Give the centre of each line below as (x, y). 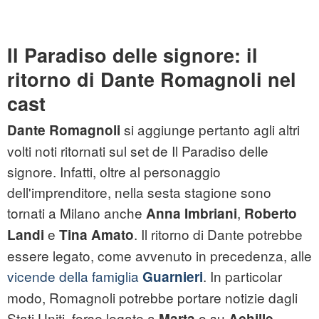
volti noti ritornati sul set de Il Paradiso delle (138, 151)
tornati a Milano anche (77, 213)
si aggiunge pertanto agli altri (210, 130)
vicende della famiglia (75, 276)
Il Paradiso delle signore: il (132, 55)
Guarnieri (173, 277)
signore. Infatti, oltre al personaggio (114, 172)
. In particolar (242, 276)
